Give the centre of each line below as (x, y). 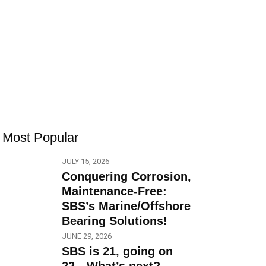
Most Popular (40, 137)
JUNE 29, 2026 (87, 236)
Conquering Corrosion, (126, 176)
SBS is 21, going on (117, 251)
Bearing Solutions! (115, 221)
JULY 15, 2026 (85, 161)
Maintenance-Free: (114, 191)
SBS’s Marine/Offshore (126, 206)
